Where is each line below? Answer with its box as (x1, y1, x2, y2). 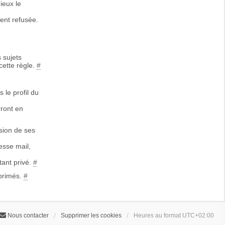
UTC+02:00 (182, 212, 214, 219)
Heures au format (134, 212, 182, 219)
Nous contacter (8, 212, 49, 219)
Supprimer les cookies (61, 212, 122, 219)
